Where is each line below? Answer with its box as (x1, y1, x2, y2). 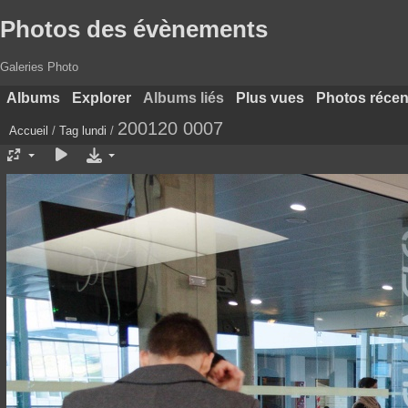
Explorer (71, 89, 131, 106)
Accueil (9, 123, 48, 138)
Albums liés (142, 89, 224, 106)
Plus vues (235, 89, 304, 106)
